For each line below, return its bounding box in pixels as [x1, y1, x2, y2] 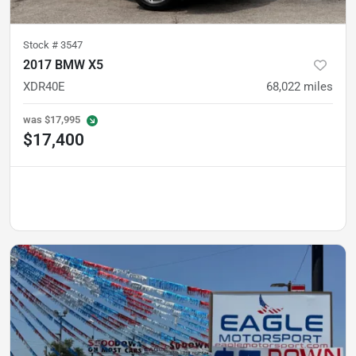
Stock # [23, 38, 60, 51]
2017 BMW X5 [23, 56, 103, 72]
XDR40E [23, 79, 65, 94]
